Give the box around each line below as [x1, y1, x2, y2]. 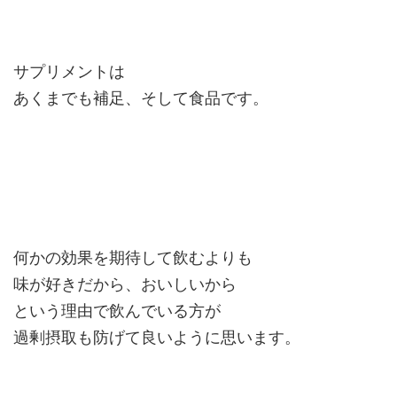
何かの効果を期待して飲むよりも [13, 248, 253, 268]
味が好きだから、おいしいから [13, 275, 237, 294]
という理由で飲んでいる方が [13, 301, 221, 321]
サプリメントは [13, 62, 125, 82]
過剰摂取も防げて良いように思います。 [13, 328, 300, 347]
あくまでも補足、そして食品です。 [13, 89, 269, 108]
